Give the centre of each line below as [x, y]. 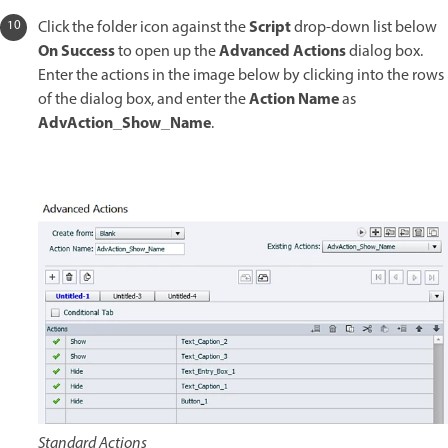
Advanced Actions [282, 52]
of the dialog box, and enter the [143, 100]
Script [271, 28]
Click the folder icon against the [143, 28]
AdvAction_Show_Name [124, 124]
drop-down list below [365, 28]
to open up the [167, 52]
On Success [76, 52]
